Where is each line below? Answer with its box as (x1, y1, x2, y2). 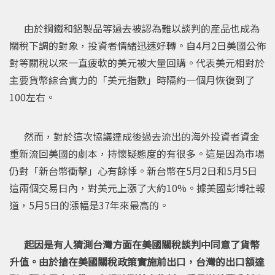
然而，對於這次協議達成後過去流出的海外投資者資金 (9, 128, 260, 144)
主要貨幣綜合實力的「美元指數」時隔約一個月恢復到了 (9, 72, 255, 87)
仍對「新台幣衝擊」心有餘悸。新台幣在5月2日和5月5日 (9, 163, 257, 178)
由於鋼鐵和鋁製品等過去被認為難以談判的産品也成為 (9, 20, 260, 36)
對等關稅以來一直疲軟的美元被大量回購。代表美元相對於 (9, 55, 265, 70)
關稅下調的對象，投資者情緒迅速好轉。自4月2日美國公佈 (9, 37, 266, 53)
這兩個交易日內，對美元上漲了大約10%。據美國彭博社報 (9, 180, 265, 195)
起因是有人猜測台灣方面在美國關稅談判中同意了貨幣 (24, 236, 260, 252)
